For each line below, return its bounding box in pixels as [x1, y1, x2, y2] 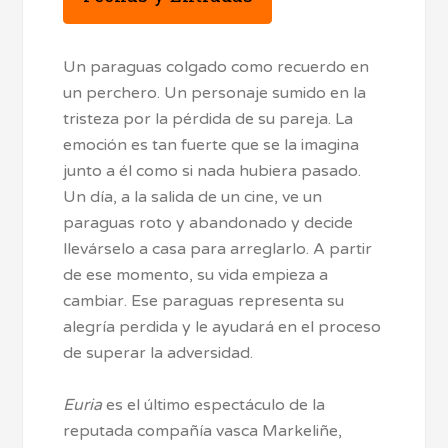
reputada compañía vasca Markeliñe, [63, 420, 343, 441]
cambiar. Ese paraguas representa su [63, 290, 345, 311]
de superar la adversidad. [63, 342, 254, 363]
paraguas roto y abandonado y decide [63, 212, 354, 233]
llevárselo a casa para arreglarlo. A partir [63, 238, 373, 259]
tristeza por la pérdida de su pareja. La [63, 108, 354, 129]
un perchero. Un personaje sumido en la [63, 82, 367, 103]
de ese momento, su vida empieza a [63, 264, 329, 285]
